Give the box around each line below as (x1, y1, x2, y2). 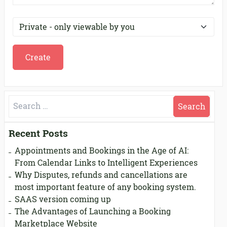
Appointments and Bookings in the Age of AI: (15, 145, 188, 156)
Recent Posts (9, 127, 68, 140)
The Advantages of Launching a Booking (15, 206, 171, 217)
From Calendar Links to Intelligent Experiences (15, 157, 198, 168)
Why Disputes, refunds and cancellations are (15, 169, 187, 180)
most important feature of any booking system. (15, 181, 196, 193)
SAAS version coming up (15, 194, 111, 205)
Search (9, 96, 36, 107)
